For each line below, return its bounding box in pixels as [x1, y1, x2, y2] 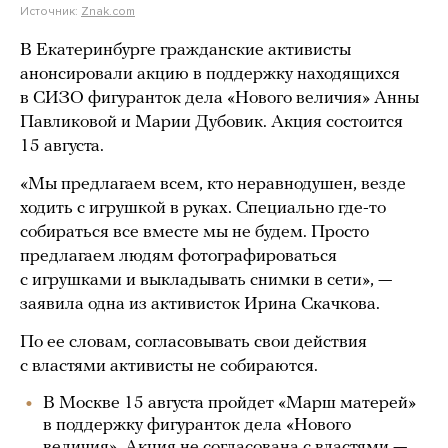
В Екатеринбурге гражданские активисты [20, 41, 351, 60]
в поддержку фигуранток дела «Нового [43, 416, 351, 435]
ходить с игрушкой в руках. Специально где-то [20, 199, 386, 218]
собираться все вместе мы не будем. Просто [20, 223, 369, 242]
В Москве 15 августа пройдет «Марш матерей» [43, 394, 416, 413]
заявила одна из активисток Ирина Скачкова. [20, 295, 380, 314]
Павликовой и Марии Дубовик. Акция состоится [20, 113, 403, 132]
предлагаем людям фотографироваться [20, 247, 337, 266]
